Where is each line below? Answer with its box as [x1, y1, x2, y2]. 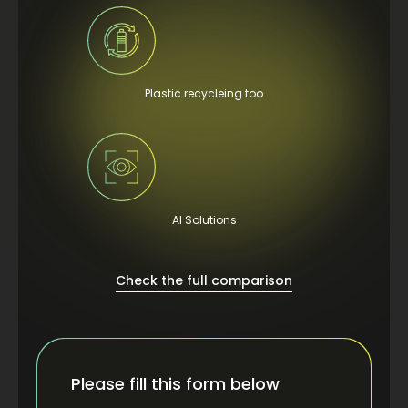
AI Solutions [171, 211, 237, 228]
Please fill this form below [70, 372, 280, 396]
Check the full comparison [116, 270, 292, 290]
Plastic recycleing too [145, 85, 263, 101]
